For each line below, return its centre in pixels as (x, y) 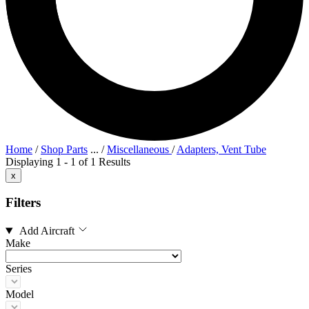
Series (19, 269)
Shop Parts (64, 149)
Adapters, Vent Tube (221, 149)
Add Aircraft (47, 231)
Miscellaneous (139, 149)
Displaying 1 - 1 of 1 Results (68, 161)
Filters (23, 203)
